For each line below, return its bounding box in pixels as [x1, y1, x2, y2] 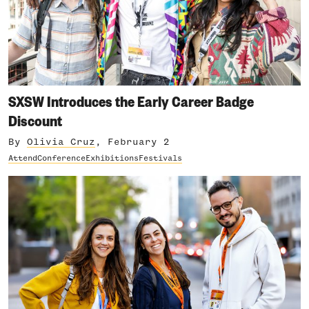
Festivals [139, 154, 182, 163]
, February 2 [95, 137, 170, 147]
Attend [8, 154, 37, 163]
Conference [37, 154, 86, 163]
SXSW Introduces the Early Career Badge [8, 90, 254, 111]
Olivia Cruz [27, 137, 95, 147]
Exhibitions [86, 154, 139, 163]
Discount [8, 110, 62, 130]
